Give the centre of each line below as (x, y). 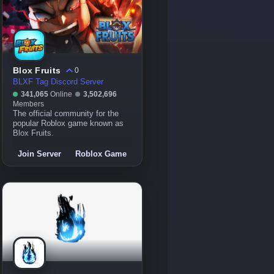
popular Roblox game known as (68, 124)
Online (61, 94)
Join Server (40, 154)
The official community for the (66, 114)
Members (28, 104)
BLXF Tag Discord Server (58, 82)
